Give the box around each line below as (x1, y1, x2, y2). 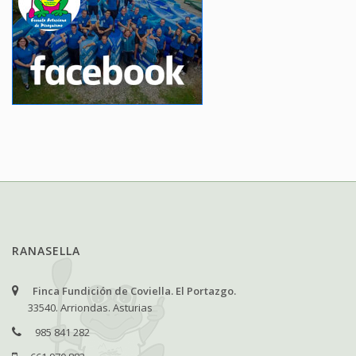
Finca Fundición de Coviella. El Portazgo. (33, 283, 236, 298)
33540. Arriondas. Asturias (28, 300, 153, 315)
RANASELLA (12, 242, 80, 258)
